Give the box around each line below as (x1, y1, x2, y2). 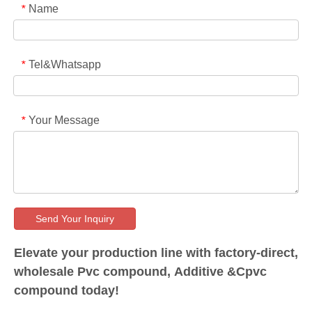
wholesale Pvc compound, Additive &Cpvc (14, 265, 267, 279)
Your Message (29, 114, 100, 127)
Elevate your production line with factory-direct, (14, 246, 298, 260)
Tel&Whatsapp (29, 58, 101, 71)
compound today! (14, 283, 119, 298)
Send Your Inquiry (36, 213, 114, 225)
